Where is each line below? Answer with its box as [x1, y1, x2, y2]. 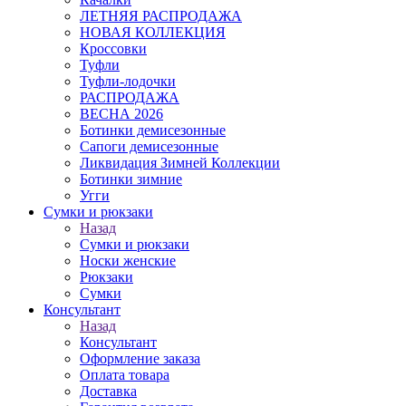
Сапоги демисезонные [80, 139, 218, 154]
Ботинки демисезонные [80, 122, 226, 138]
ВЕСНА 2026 [80, 106, 163, 121]
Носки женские [80, 253, 176, 268]
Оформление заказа [80, 351, 200, 366]
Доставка [80, 383, 137, 399]
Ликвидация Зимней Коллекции [80, 155, 280, 170]
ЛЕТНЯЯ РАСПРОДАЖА [80, 8, 242, 24]
